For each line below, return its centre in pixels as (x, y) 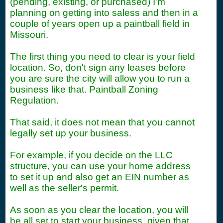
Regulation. (34, 100)
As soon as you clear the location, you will (99, 210)
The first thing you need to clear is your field (103, 56)
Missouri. (29, 35)
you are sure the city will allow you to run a (100, 78)
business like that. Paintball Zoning (84, 89)
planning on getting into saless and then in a (104, 13)
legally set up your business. (71, 133)
